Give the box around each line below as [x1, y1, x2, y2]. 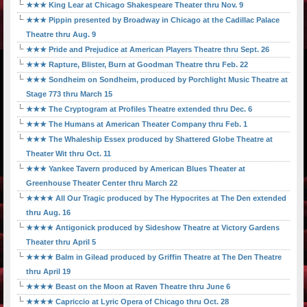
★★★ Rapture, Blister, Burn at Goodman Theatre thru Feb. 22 [26, 60, 248, 69]
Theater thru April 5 [26, 238, 96, 247]
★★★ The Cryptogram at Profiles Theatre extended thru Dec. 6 [26, 105, 252, 114]
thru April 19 [26, 267, 71, 276]
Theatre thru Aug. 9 [26, 30, 96, 39]
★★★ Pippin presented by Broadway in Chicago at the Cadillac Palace [26, 16, 280, 25]
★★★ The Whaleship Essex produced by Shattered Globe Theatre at [26, 135, 273, 144]
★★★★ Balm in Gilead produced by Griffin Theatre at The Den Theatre [26, 253, 282, 262]
